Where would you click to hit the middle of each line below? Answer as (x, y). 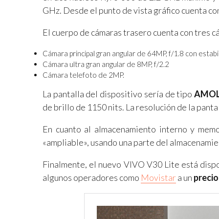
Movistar (158, 178)
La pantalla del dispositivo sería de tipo (118, 94)
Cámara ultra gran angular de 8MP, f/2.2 (106, 64)
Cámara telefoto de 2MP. (83, 75)
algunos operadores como (92, 178)
